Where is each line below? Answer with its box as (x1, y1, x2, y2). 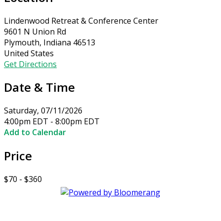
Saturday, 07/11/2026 (4, 105, 82, 116)
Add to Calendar (4, 127, 66, 138)
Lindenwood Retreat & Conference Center (4, 15, 158, 26)
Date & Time (4, 79, 75, 96)
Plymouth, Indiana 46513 (4, 37, 95, 48)
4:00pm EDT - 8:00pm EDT (4, 116, 100, 127)
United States (4, 47, 54, 59)
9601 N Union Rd (4, 26, 66, 37)
